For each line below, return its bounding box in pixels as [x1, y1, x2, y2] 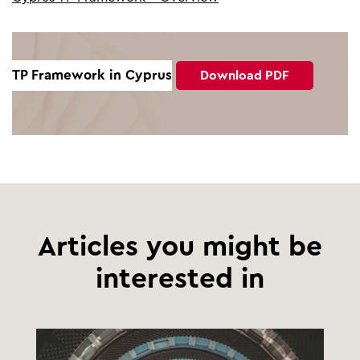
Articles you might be [38, 232, 322, 261]
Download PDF [200, 68, 289, 82]
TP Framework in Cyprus [12, 67, 172, 82]
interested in [96, 264, 264, 293]
